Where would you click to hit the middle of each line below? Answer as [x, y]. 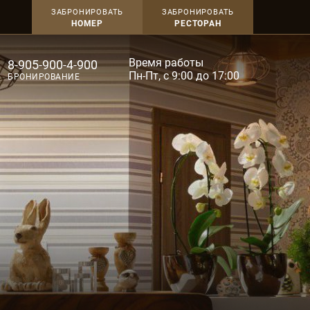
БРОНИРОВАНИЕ [44, 76]
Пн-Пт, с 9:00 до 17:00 [184, 76]
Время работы [166, 63]
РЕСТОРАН [198, 24]
